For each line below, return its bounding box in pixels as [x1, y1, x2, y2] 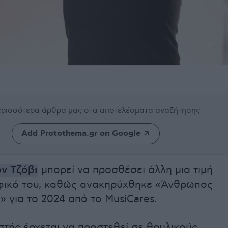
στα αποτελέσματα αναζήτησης [84, 106, 200, 116]
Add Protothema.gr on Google [21, 128, 140, 139]
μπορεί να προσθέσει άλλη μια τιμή [38, 164, 213, 177]
